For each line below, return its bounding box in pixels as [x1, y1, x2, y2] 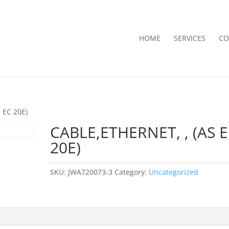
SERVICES [173, 33, 205, 43]
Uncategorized [149, 167, 199, 177]
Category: [114, 167, 149, 177]
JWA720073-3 [68, 167, 113, 177]
